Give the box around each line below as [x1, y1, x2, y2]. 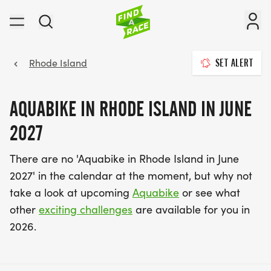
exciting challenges [39, 202, 132, 217]
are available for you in [132, 202, 250, 217]
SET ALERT [215, 57, 253, 69]
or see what [179, 185, 240, 200]
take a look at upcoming [10, 185, 132, 200]
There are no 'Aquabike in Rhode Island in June [10, 151, 239, 166]
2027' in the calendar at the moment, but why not [10, 168, 252, 183]
